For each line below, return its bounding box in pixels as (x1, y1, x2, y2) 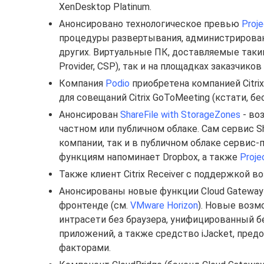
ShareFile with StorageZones (120, 109, 240, 120)
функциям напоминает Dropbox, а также (59, 151, 240, 163)
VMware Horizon (130, 200, 198, 211)
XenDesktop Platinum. (59, 1, 151, 12)
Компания (59, 78, 105, 89)
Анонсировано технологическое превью (59, 18, 242, 29)
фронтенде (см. (59, 200, 130, 211)
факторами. (59, 242, 111, 253)
